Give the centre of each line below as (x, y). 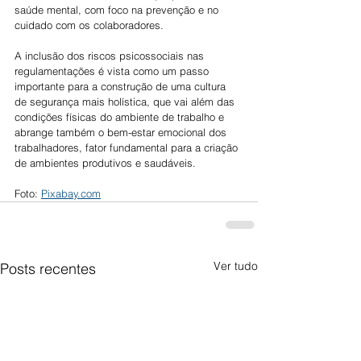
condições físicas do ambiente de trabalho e (121, 117)
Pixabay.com (71, 194)
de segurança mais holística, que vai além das (126, 102)
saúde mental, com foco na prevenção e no (118, 10)
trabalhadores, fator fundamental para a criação (128, 148)
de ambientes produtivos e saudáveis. (105, 163)
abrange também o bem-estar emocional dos (122, 133)
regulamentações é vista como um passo (113, 71)
